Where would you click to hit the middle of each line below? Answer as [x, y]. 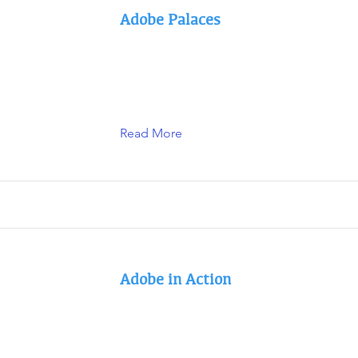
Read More [151, 133]
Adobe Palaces [170, 19]
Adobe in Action [175, 279]
